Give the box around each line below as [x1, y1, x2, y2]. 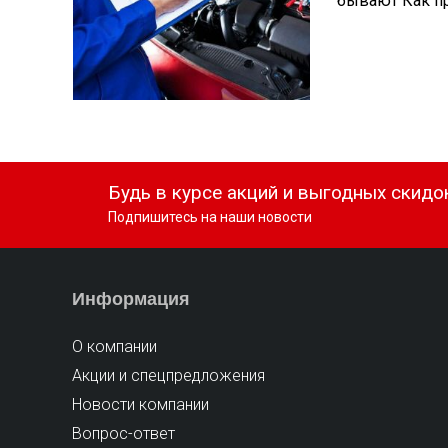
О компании [72, 336, 158, 356]
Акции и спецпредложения [72, 365, 266, 385]
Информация [72, 288, 191, 309]
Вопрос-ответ [72, 423, 176, 443]
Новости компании [72, 394, 210, 414]
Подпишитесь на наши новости [108, 208, 313, 225]
